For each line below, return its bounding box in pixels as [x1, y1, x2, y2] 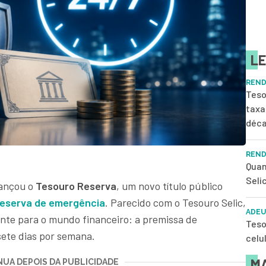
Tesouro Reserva [36, 179, 116, 193]
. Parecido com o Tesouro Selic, [105, 196, 246, 210]
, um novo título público [116, 179, 223, 193]
